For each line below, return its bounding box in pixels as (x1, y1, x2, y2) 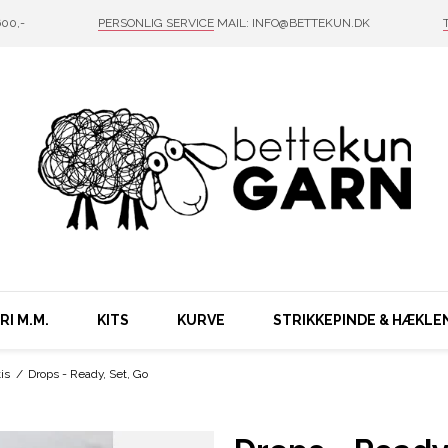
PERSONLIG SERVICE (97, 16, 214, 30)
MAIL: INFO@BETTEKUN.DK (213, 16, 370, 30)
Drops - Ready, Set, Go (28, 366, 149, 381)
